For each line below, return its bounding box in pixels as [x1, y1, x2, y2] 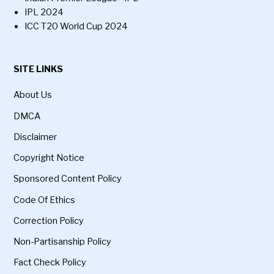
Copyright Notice [13, 152, 85, 164]
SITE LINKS [13, 63, 64, 75]
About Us [13, 89, 53, 101]
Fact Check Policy [13, 257, 87, 268]
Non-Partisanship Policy [13, 236, 112, 248]
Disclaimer [13, 131, 57, 143]
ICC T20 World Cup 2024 [24, 20, 128, 32]
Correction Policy [13, 215, 84, 226]
